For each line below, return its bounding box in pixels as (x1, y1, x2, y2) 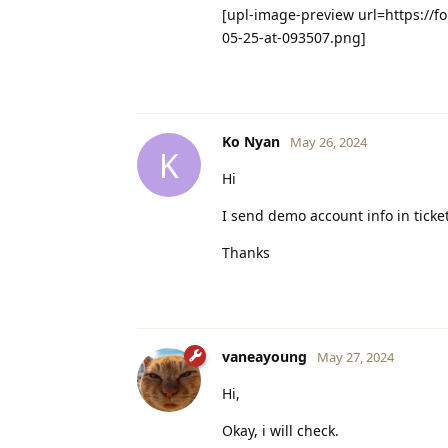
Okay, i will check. (222, 421, 339, 441)
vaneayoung (222, 347, 307, 367)
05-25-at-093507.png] (222, 28, 366, 48)
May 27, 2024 (317, 348, 394, 367)
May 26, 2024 (290, 133, 367, 152)
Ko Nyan (222, 132, 280, 152)
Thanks (222, 243, 270, 263)
